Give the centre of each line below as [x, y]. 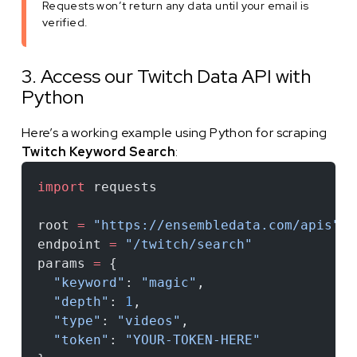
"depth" [73, 301]
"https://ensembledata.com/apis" [212, 225]
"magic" [169, 282]
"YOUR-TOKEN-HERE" [192, 339]
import [61, 186]
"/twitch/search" [184, 244]
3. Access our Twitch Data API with [166, 76]
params [65, 263]
